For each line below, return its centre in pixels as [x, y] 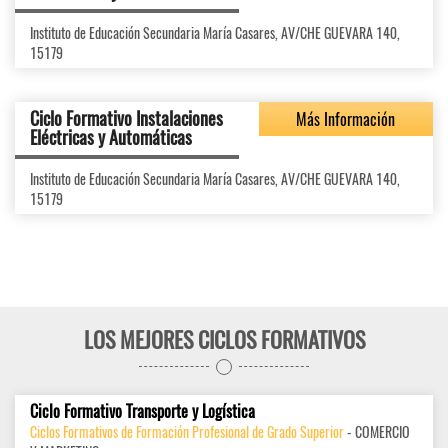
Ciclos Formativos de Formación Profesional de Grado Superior [187, 432]
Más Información [346, 119]
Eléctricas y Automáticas [111, 137]
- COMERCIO [377, 432]
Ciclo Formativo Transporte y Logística [142, 411]
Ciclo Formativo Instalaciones [126, 118]
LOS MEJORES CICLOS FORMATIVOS [224, 339]
